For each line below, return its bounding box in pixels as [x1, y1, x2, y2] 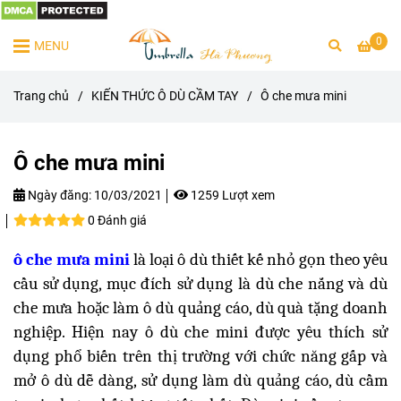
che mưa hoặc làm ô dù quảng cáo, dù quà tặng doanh [13, 297, 388, 318]
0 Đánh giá [88, 212, 147, 228]
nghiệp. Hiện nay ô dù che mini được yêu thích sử [13, 321, 388, 342]
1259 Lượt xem [188, 187, 275, 203]
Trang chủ [13, 88, 69, 104]
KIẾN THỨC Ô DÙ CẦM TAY [91, 88, 238, 104]
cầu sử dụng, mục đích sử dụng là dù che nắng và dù [13, 273, 388, 294]
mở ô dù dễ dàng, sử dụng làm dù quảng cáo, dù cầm [13, 370, 388, 390]
